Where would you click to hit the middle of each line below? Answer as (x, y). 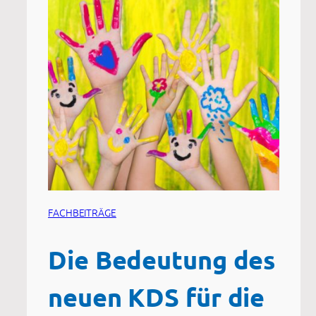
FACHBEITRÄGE (82, 212)
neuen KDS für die (157, 297)
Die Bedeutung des (162, 259)
